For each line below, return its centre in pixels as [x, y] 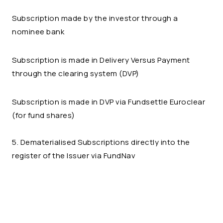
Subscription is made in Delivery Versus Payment [101, 60]
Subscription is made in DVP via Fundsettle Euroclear [109, 102]
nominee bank [38, 32]
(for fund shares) [44, 115]
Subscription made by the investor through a [95, 18]
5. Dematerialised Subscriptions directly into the [101, 142]
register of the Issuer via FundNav [75, 156]
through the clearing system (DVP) [76, 73]
